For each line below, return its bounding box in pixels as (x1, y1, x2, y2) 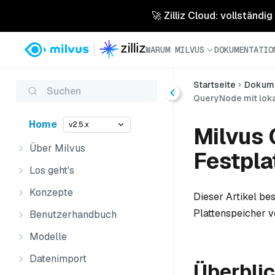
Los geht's (29, 164, 74, 177)
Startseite (193, 79, 236, 90)
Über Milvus (29, 142, 85, 155)
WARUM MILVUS (145, 44, 204, 55)
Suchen (47, 84, 81, 98)
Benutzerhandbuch (29, 208, 117, 221)
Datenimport (29, 252, 87, 265)
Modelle (29, 230, 67, 243)
